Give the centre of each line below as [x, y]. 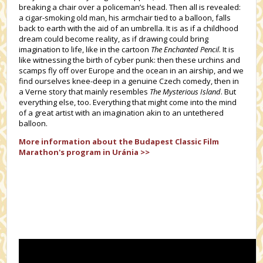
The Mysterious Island [186, 92]
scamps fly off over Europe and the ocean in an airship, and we [131, 70]
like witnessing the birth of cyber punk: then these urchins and [130, 60]
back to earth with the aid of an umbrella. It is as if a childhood [129, 28]
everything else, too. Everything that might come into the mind [128, 102]
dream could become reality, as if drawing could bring [114, 39]
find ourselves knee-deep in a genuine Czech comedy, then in [129, 81]
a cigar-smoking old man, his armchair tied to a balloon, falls [125, 18]
